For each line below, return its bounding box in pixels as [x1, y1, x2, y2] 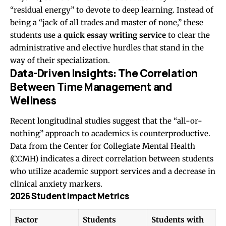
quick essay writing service [64, 30, 166, 40]
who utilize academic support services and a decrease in [10, 166, 215, 177]
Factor [14, 214, 38, 224]
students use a [10, 30, 64, 40]
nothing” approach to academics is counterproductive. [10, 129, 210, 139]
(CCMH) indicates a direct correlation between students [10, 154, 213, 164]
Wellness [10, 93, 56, 107]
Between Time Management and [10, 79, 173, 94]
